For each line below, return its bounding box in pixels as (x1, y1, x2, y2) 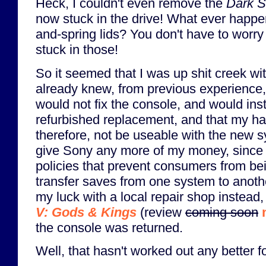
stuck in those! (36, 42, 118, 58)
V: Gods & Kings (36, 204, 137, 220)
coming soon (185, 204, 258, 220)
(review (137, 204, 185, 220)
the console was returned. (36, 220, 183, 235)
